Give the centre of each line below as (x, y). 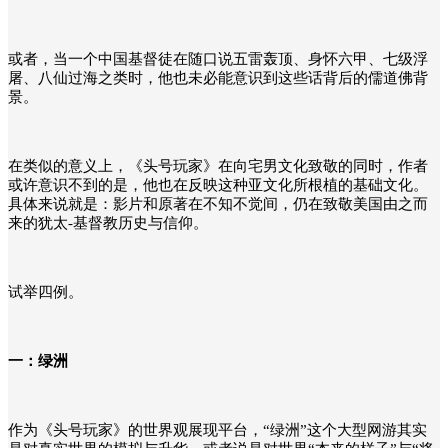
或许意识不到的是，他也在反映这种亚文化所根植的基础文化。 (218, 184)
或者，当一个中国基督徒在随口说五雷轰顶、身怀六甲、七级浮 (218, 58)
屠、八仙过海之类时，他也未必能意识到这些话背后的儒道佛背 (218, 77)
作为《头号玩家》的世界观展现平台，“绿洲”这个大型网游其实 (217, 429)
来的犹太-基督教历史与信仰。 (108, 222)
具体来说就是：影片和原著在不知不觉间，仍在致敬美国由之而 (218, 203)
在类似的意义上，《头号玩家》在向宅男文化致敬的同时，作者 (218, 165)
